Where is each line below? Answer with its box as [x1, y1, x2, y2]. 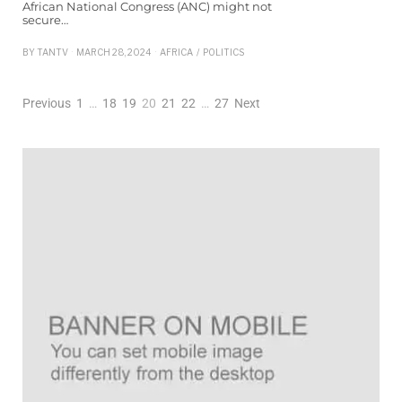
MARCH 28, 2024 [76, 46, 152, 57]
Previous [22, 95, 71, 110]
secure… [22, 12, 68, 27]
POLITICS [203, 46, 244, 57]
